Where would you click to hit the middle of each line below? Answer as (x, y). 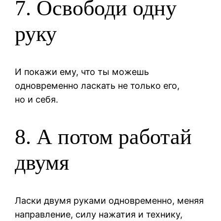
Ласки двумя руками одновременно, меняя (110, 200)
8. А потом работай (104, 137)
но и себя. (37, 99)
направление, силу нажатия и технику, (99, 214)
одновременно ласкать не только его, (97, 85)
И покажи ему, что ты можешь (82, 72)
